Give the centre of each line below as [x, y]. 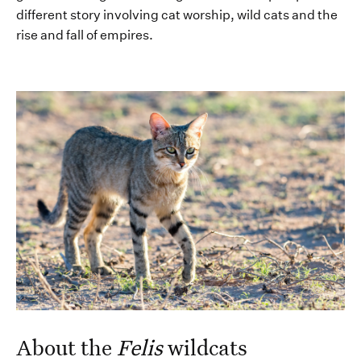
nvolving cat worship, [170, 15]
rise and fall [51, 35]
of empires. [121, 35]
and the [313, 15]
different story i [61, 15]
